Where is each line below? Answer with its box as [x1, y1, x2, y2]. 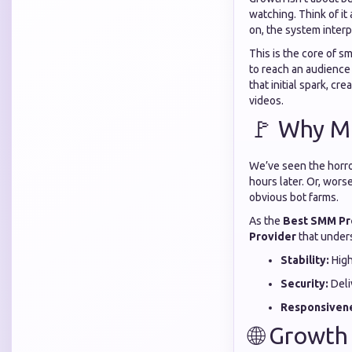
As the [249, 214, 283, 227]
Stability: [280, 254, 329, 266]
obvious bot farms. [249, 191, 339, 203]
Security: [280, 277, 328, 290]
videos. [249, 94, 284, 107]
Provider [249, 230, 296, 243]
